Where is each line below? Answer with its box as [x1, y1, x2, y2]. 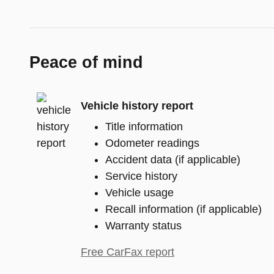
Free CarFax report [81, 246, 174, 259]
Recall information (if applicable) [105, 203, 262, 216]
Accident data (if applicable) [105, 154, 240, 166]
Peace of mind [29, 53, 143, 72]
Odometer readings [105, 137, 199, 150]
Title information [105, 120, 183, 133]
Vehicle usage [105, 187, 174, 199]
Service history [105, 170, 177, 183]
